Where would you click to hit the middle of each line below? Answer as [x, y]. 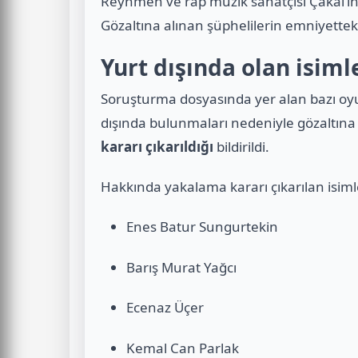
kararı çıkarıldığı [157, 146]
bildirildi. [241, 146]
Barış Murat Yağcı [181, 267]
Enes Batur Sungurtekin [202, 227]
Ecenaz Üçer [165, 308]
